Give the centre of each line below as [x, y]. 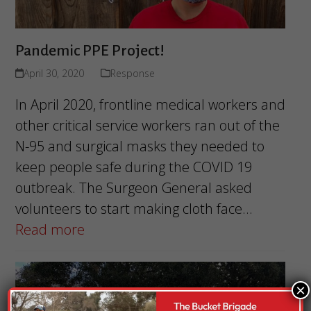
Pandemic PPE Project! [90, 50]
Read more [50, 229]
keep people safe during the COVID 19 [133, 167]
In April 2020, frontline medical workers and [150, 104]
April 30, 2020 [53, 73]
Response [132, 73]
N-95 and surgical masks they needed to [140, 146]
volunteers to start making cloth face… [133, 208]
